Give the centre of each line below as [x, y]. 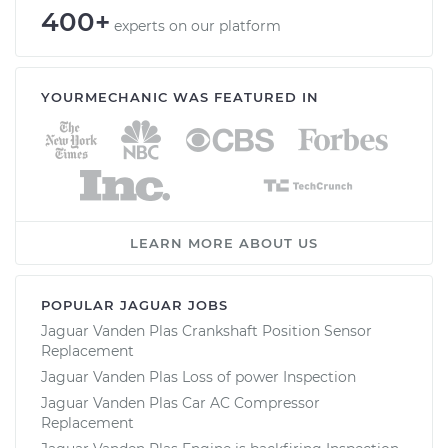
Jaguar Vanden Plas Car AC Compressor [180, 402]
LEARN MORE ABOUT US [224, 242]
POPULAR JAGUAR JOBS [134, 304]
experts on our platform [197, 25]
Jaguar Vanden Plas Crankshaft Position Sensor [206, 330]
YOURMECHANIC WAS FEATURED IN [180, 96]
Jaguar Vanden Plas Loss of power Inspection [198, 376]
